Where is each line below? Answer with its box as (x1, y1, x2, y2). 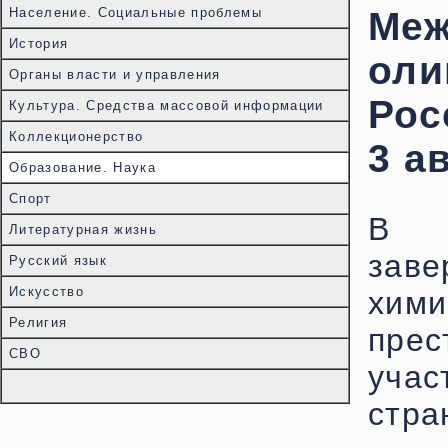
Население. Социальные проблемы (9, 5, 262, 20)
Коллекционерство (9, 129, 144, 144)
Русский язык (9, 253, 107, 268)
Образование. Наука (9, 160, 156, 175)
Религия (9, 315, 68, 330)
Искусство (9, 284, 84, 299)
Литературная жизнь (9, 222, 157, 237)
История (9, 36, 69, 51)
